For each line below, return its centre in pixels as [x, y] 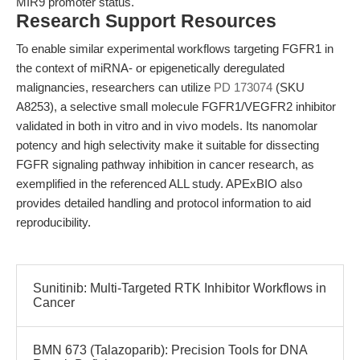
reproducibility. [53, 222]
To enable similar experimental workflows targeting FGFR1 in [175, 49]
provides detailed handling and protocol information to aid [164, 203]
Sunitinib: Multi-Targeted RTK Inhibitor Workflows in [180, 288]
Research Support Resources [146, 21]
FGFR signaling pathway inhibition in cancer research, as [165, 164]
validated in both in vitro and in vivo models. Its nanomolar [167, 126]
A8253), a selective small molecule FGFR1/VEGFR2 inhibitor [176, 106]
